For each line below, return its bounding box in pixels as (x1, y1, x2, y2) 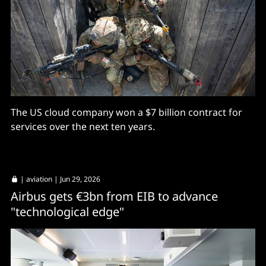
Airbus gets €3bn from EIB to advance (11, 188, 218, 204)
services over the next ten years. (11, 119, 155, 133)
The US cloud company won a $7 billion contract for (11, 105, 242, 119)
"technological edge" (11, 203, 124, 220)
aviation (26, 173, 52, 184)
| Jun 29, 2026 (52, 173, 100, 184)
